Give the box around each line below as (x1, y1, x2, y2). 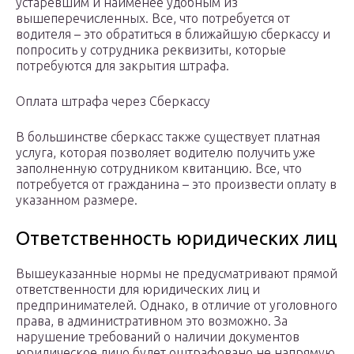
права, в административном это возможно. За (16, 314, 288, 329)
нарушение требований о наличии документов (16, 330, 299, 345)
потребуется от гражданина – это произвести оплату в (16, 177, 337, 192)
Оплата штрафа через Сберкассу (16, 94, 210, 109)
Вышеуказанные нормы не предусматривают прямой (16, 266, 337, 281)
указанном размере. (16, 193, 137, 208)
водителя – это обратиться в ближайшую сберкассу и (16, 27, 330, 42)
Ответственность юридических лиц (16, 228, 337, 250)
